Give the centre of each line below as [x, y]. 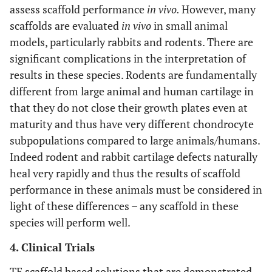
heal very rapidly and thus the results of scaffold [125, 173]
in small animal [189, 25]
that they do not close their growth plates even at [129, 107]
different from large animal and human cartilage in [132, 91]
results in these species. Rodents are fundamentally [133, 75]
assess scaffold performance [78, 9]
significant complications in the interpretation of [128, 58]
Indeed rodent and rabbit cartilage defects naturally [134, 157]
